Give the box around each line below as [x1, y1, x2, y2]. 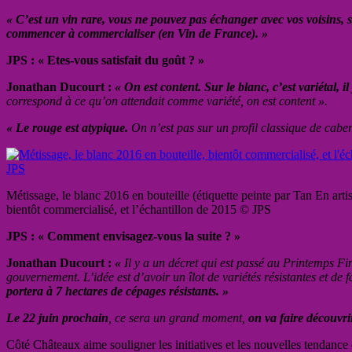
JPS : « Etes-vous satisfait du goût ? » [6, 53, 204, 67]
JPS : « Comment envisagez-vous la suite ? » [6, 229, 240, 243]
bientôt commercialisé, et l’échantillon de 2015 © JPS [6, 202, 271, 216]
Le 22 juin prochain [6, 310, 108, 324]
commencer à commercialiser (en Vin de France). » [6, 26, 268, 40]
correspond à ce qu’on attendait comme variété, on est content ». [6, 93, 328, 108]
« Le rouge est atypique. [6, 120, 128, 134]
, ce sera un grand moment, [108, 310, 248, 324]
